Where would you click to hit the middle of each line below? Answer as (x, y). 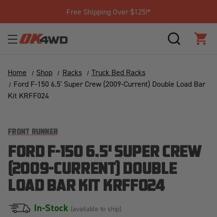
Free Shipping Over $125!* (108, 12)
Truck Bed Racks (118, 72)
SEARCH (188, 44)
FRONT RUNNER (33, 132)
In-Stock (52, 208)
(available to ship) (96, 209)
